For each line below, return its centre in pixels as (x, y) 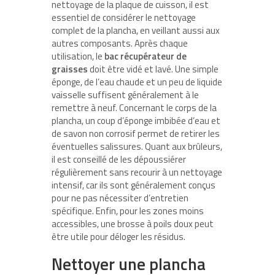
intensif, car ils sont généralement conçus (134, 185)
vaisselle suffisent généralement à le (125, 95)
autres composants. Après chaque (120, 44)
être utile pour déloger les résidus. (118, 237)
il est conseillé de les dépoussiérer (119, 160)
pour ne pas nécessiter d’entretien (120, 198)
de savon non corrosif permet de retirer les (136, 134)
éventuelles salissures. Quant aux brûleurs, (137, 147)
